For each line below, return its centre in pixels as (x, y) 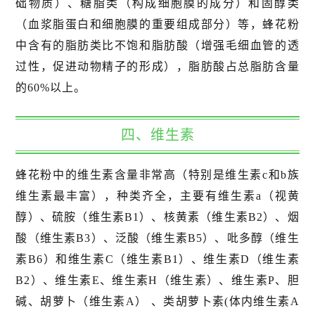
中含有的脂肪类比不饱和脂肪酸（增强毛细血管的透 (157, 46)
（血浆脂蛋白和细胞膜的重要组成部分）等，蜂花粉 (157, 25)
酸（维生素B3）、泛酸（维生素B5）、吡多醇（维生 (157, 238)
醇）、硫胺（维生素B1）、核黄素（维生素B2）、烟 (157, 217)
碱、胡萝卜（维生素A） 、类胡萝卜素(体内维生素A (157, 302)
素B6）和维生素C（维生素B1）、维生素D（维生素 (157, 259)
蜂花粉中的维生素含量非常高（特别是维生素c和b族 (157, 175)
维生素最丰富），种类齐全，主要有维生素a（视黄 (157, 196)
